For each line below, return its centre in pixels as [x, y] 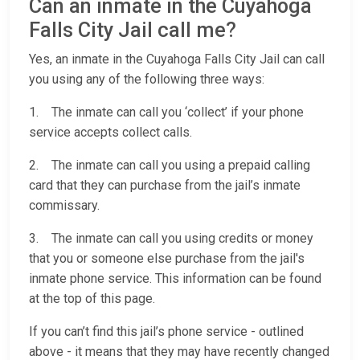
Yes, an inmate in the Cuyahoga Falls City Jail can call [177, 59]
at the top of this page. [92, 299]
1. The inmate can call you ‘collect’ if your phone [166, 112]
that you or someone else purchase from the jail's [167, 259]
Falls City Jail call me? [133, 31]
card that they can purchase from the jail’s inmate [165, 186]
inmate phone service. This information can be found [175, 279]
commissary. [66, 206]
